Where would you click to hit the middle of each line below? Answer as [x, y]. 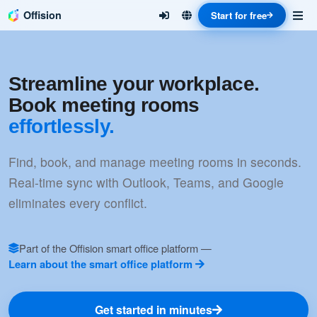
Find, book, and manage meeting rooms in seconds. [155, 162]
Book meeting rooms [104, 105]
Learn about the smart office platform [102, 264]
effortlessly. [62, 126]
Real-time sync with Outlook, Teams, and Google [146, 182]
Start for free [239, 15]
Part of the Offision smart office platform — [115, 248]
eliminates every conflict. [78, 203]
